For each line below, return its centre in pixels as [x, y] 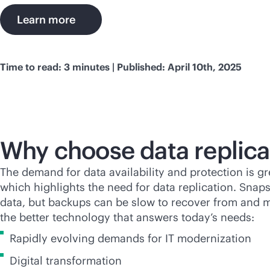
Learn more [46, 20]
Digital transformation [66, 261]
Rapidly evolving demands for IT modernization [130, 238]
